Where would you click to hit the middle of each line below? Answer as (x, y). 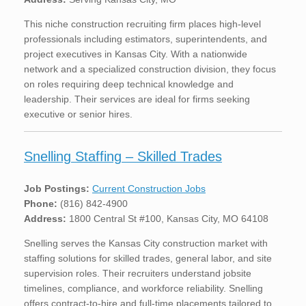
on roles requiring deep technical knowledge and (129, 84)
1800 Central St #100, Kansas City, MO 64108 (167, 218)
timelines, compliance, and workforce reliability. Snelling (143, 288)
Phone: (41, 203)
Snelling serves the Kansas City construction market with (146, 243)
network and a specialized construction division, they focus (150, 69)
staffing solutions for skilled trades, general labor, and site (148, 258)
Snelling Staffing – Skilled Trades (123, 156)
